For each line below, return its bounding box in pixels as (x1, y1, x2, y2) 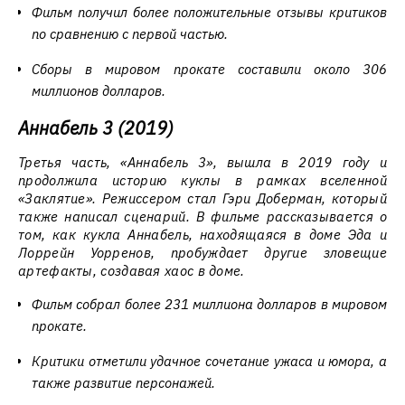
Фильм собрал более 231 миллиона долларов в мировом (32, 296, 387, 313)
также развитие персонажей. (32, 374, 215, 391)
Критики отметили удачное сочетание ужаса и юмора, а (32, 353, 387, 370)
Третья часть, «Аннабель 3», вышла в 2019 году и (18, 154, 387, 171)
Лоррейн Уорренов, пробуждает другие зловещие (18, 244, 387, 261)
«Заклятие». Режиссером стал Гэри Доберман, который (18, 190, 387, 207)
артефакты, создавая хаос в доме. (18, 262, 245, 279)
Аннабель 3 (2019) (18, 116, 174, 140)
